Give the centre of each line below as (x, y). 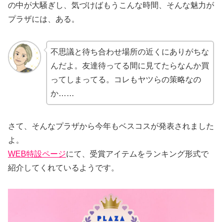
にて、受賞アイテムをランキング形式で (137, 154)
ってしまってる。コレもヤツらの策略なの (126, 79)
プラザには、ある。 (44, 19)
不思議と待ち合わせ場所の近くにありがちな (130, 52)
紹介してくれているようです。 (63, 167)
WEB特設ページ (37, 154)
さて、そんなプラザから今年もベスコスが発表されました (111, 126)
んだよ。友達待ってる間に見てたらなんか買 (130, 65)
